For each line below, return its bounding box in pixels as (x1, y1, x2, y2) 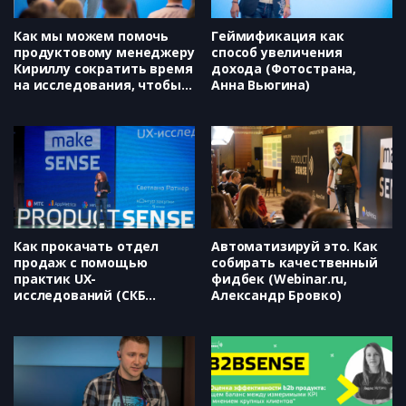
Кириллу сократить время (14, 60, 193, 78)
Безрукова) (14, 125, 89, 143)
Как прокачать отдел (14, 237, 159, 255)
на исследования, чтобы (14, 76, 181, 94)
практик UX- (14, 269, 97, 287)
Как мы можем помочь (14, 27, 169, 45)
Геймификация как (211, 27, 344, 45)
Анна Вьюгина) (211, 76, 311, 94)
